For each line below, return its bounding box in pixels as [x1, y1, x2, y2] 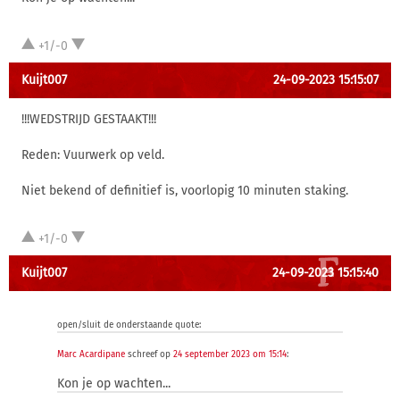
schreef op [125, 349, 173, 360]
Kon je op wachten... [57, 376, 171, 391]
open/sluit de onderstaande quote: [57, 320, 201, 330]
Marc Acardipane [57, 349, 125, 360]
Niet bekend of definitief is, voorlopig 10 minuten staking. [21, 183, 348, 198]
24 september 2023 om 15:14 [173, 349, 287, 360]
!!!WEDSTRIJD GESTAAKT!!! [21, 112, 156, 127]
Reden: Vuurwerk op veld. [21, 147, 164, 162]
